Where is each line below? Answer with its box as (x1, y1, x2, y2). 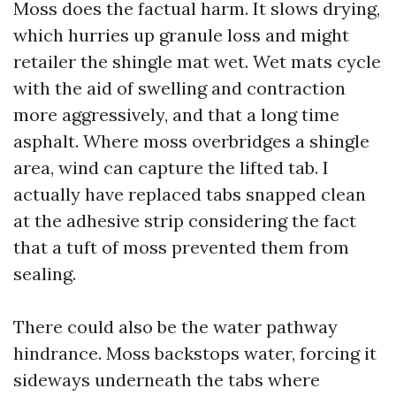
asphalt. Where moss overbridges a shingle (13, 130, 369, 152)
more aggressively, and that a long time (13, 103, 339, 126)
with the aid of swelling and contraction (13, 77, 346, 99)
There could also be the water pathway (13, 316, 338, 338)
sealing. (13, 263, 76, 285)
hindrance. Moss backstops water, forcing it (13, 342, 377, 364)
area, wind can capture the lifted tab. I (13, 156, 329, 179)
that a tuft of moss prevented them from (13, 236, 349, 258)
